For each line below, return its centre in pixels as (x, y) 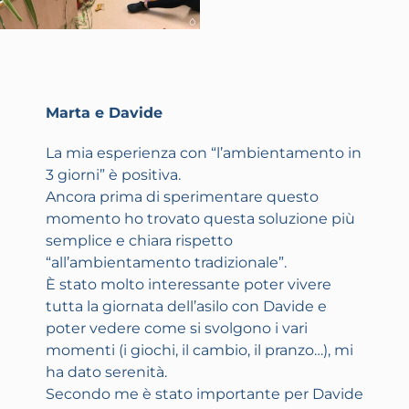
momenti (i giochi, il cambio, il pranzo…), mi (199, 351)
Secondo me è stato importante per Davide (204, 394)
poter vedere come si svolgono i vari (177, 329)
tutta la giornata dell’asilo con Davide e (186, 307)
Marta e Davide (104, 113)
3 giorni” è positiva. (113, 175)
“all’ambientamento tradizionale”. (166, 263)
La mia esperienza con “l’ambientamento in (204, 153)
